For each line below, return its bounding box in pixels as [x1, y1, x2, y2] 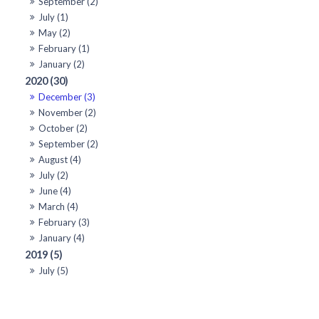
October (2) [38, 122, 88, 134]
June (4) [38, 184, 72, 197]
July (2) [38, 169, 69, 181]
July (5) [38, 264, 69, 276]
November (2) [38, 106, 97, 118]
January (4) [38, 231, 85, 244]
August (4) [38, 153, 82, 165]
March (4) [38, 200, 79, 212]
